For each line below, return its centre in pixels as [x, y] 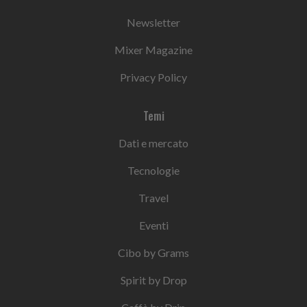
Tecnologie [153, 171]
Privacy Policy [153, 77]
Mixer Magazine [153, 50]
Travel [153, 198]
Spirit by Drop [153, 280]
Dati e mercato [153, 143]
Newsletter [153, 23]
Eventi [153, 225]
